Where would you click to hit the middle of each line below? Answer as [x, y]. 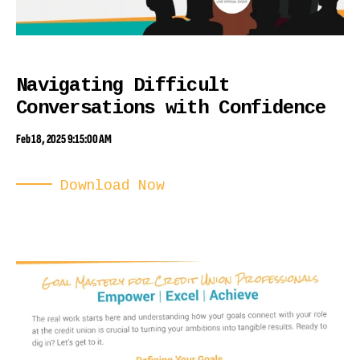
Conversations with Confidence [171, 108]
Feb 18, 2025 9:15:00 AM [64, 140]
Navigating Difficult [123, 86]
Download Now [112, 186]
